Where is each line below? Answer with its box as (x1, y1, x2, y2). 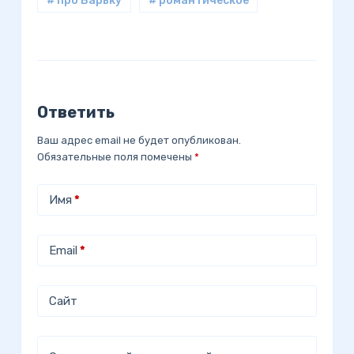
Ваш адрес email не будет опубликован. (36, 134, 241, 146)
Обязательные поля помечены (36, 150, 194, 163)
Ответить (36, 102, 115, 122)
